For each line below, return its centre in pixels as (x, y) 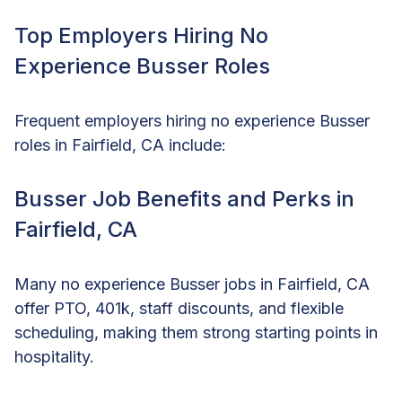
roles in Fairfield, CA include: (120, 144)
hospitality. (54, 356)
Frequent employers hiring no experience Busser (192, 120)
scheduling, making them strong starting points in (196, 332)
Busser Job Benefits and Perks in (184, 198)
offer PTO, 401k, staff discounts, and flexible (179, 308)
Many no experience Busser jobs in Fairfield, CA (192, 284)
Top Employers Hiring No (141, 35)
